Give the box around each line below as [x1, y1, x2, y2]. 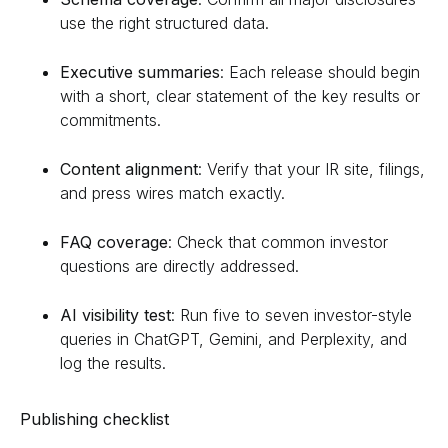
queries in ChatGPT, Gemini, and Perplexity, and [60, 328, 407, 349]
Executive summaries [60, 61, 220, 82]
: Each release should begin [220, 61, 420, 82]
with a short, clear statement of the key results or [60, 85, 420, 106]
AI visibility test [60, 304, 171, 325]
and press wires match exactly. [60, 182, 285, 203]
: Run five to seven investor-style [171, 304, 412, 325]
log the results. [60, 352, 166, 373]
